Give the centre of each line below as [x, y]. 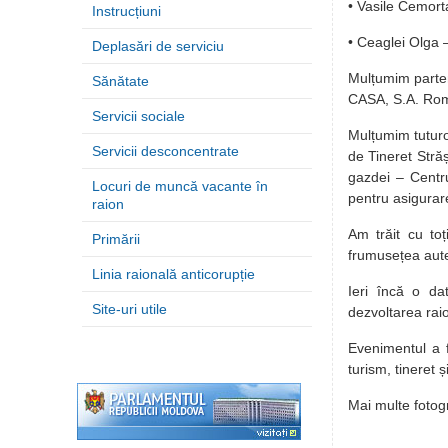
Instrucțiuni [126, 11]
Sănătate [120, 81]
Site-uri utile [129, 309]
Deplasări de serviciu [158, 46]
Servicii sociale [138, 116]
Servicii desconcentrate [165, 151]
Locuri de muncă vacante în [180, 186]
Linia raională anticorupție [173, 274]
